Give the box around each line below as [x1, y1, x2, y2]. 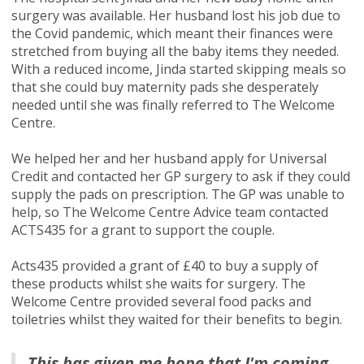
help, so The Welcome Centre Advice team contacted [11, 202, 328, 221]
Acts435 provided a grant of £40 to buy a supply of [11, 256, 318, 275]
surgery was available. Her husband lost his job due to [11, 6, 340, 24]
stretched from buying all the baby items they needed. [11, 41, 342, 60]
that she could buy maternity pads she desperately [11, 77, 318, 96]
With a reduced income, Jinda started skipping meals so [11, 59, 346, 78]
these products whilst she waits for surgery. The [11, 274, 305, 292]
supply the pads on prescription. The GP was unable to [11, 184, 344, 203]
